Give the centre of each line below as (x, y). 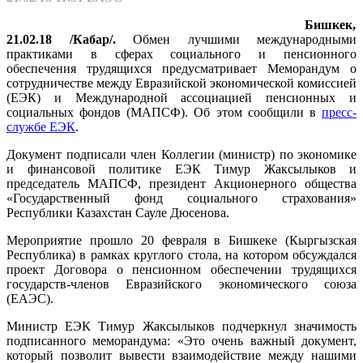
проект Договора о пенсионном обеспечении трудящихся (181, 269)
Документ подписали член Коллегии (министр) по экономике (181, 154)
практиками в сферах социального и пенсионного (181, 53)
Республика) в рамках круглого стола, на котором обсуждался (181, 254)
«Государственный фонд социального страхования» (181, 198)
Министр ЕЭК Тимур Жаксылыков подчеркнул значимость (181, 326)
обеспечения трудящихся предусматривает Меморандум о (181, 68)
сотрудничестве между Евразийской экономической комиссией (181, 83)
